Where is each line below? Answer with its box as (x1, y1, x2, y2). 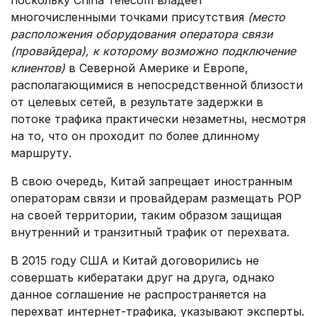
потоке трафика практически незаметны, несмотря (11, 112, 306, 127)
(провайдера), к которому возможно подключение (11, 44, 296, 59)
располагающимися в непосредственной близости (11, 78, 303, 93)
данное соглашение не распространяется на (11, 287, 266, 302)
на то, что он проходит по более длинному (11, 129, 260, 144)
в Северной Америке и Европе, (65, 61, 248, 76)
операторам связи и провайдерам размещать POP (11, 191, 301, 206)
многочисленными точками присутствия (11, 10, 248, 25)
